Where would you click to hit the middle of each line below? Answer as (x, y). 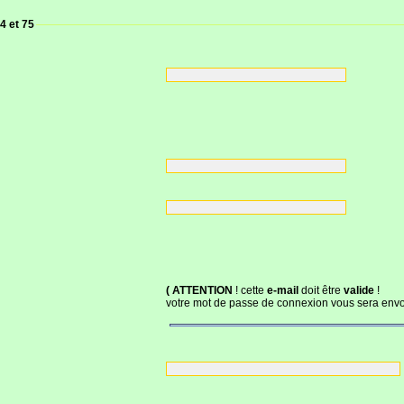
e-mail (282, 291)
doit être (321, 291)
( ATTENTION (199, 291)
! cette (249, 291)
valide (358, 291)
